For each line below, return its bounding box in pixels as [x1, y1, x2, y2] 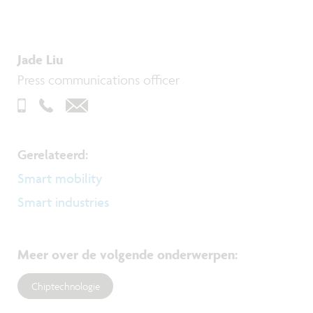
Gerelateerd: [17, 146, 88, 163]
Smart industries [17, 194, 109, 211]
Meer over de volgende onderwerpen [17, 245, 235, 263]
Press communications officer [17, 71, 180, 88]
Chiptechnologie [31, 279, 100, 293]
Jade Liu [17, 50, 63, 68]
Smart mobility [17, 170, 102, 187]
